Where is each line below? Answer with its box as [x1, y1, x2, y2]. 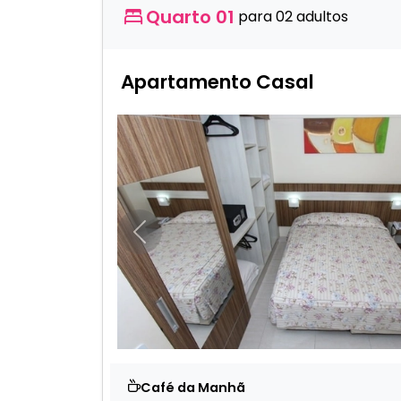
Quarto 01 [146, 4, 235, 30]
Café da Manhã [141, 379, 245, 397]
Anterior [138, 230, 190, 249]
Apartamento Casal [121, 67, 314, 96]
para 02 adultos [238, 6, 348, 28]
